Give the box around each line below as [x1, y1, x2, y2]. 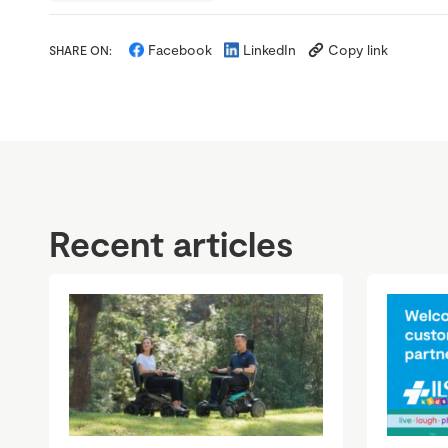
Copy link [328, 41, 389, 59]
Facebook [148, 41, 213, 59]
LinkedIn [243, 41, 297, 59]
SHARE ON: [49, 43, 112, 58]
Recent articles [49, 222, 293, 265]
